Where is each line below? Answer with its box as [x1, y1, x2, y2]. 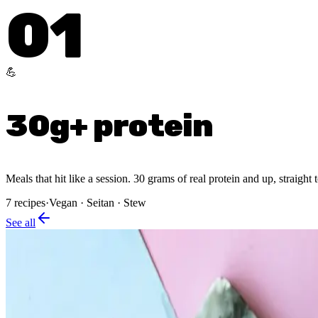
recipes [14, 197, 45, 209]
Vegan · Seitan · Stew [49, 197, 146, 209]
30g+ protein [6, 107, 214, 145]
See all [6, 216, 35, 229]
